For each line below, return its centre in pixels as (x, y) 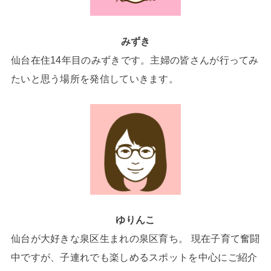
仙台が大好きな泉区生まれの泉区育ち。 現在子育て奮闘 (135, 239)
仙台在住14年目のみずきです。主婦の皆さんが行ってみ (135, 60)
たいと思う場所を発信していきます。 (95, 78)
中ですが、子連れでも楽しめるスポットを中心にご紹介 (134, 257)
